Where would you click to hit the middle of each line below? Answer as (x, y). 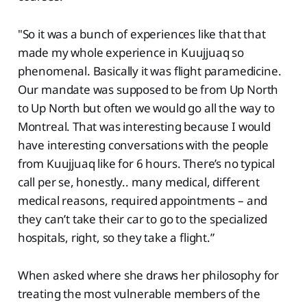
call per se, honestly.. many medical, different (138, 182)
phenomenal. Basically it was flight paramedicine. (149, 71)
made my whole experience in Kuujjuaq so (131, 53)
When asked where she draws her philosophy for (148, 275)
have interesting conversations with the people (143, 145)
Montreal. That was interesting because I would (144, 127)
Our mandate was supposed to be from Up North (148, 90)
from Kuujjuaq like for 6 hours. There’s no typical (146, 164)
